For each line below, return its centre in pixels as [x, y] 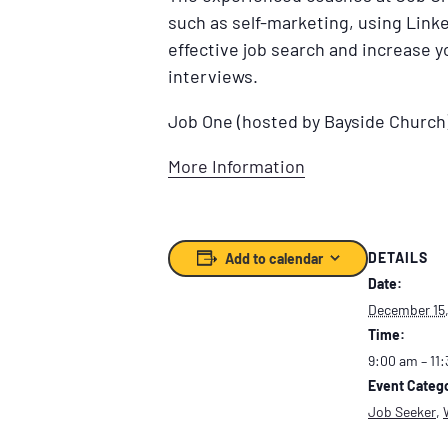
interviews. [213, 75]
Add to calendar [273, 258]
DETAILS [398, 258]
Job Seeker [402, 412]
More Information [236, 165]
